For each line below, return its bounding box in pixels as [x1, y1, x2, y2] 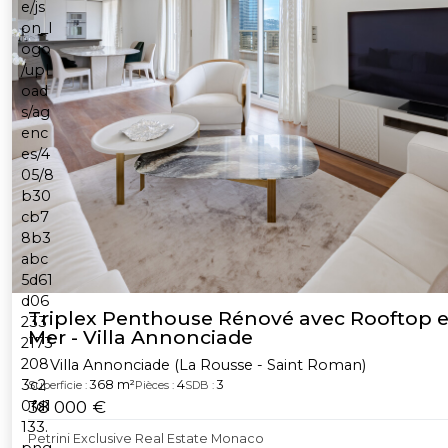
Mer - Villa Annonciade [28, 324, 253, 349]
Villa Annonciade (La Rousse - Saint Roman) [46, 355, 366, 374]
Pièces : [135, 377, 174, 392]
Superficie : [28, 377, 87, 392]
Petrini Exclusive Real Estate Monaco [28, 430, 264, 446]
